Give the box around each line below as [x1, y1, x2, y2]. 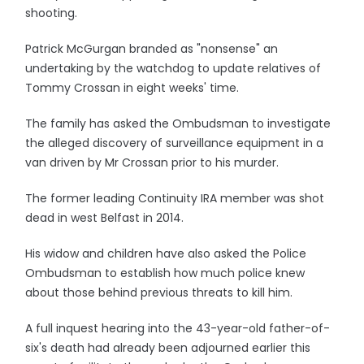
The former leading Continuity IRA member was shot [25, 190, 325, 206]
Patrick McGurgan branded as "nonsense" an [25, 41, 279, 57]
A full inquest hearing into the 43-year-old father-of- [25, 320, 331, 336]
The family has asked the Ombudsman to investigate [25, 115, 331, 132]
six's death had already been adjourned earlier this [25, 340, 311, 356]
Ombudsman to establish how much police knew [25, 265, 305, 281]
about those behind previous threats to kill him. [25, 284, 293, 301]
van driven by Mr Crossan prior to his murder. [25, 154, 279, 171]
